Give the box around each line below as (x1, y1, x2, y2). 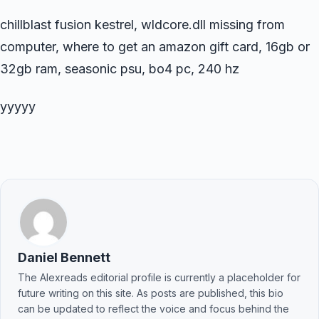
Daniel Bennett (18, 249, 110, 265)
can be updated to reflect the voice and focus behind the (18, 302, 289, 315)
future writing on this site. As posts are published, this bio (18, 286, 283, 299)
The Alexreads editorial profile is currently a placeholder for (18, 271, 300, 283)
